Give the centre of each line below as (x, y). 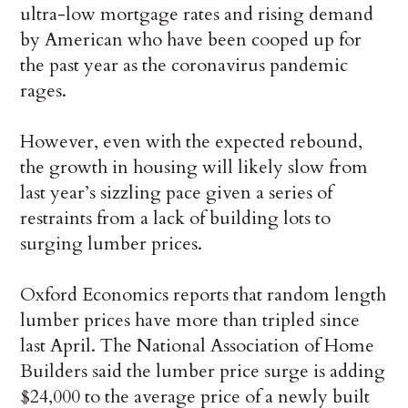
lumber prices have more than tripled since (190, 320)
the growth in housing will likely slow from (194, 167)
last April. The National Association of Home (198, 345)
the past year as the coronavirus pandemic (184, 65)
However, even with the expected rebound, (192, 141)
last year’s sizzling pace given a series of (177, 192)
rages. (44, 90)
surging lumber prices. (112, 243)
